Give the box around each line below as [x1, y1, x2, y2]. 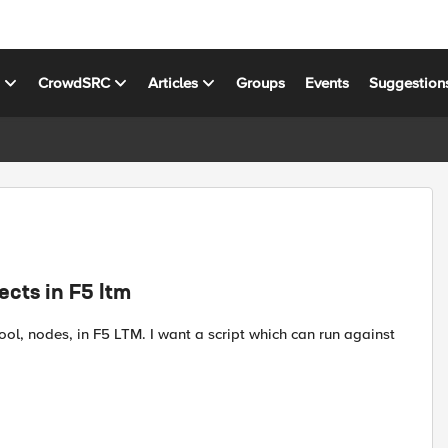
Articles [148, 73, 199, 92]
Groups [236, 73, 286, 92]
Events [305, 73, 350, 92]
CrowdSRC [38, 73, 111, 92]
